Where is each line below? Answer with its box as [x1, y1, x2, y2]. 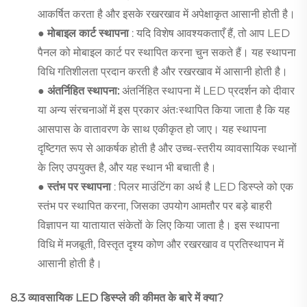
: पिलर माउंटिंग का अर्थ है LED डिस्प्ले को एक [114, 180, 293, 193]
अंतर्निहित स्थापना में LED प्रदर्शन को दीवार [122, 84, 295, 97]
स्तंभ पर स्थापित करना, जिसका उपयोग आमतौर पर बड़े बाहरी [38, 199, 272, 212]
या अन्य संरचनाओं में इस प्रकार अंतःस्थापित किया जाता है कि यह [38, 103, 290, 116]
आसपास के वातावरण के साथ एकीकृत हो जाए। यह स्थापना [38, 122, 267, 136]
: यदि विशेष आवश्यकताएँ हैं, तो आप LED [132, 26, 290, 40]
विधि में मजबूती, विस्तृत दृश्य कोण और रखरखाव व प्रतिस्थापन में [38, 237, 284, 251]
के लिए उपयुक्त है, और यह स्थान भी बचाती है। [38, 160, 217, 174]
